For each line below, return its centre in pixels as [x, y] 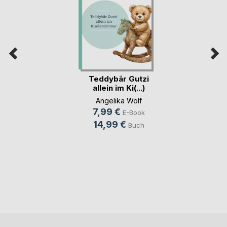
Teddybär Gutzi [119, 79]
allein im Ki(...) [119, 88]
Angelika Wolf [119, 100]
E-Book [134, 112]
